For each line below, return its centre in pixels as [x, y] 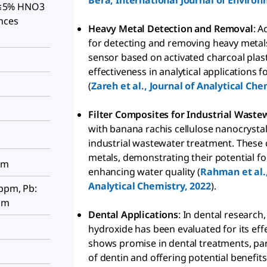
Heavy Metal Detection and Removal [171, 29]
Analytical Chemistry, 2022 [150, 186]
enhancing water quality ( [144, 172]
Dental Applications [133, 215]
